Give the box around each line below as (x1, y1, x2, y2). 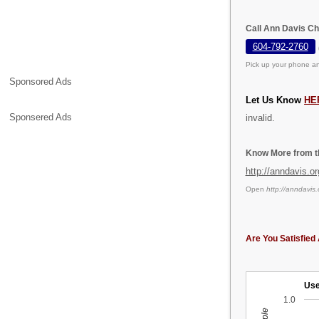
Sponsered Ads (9, 112, 73, 123)
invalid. (245, 112, 275, 123)
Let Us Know (245, 94, 305, 105)
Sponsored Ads (9, 76, 73, 88)
